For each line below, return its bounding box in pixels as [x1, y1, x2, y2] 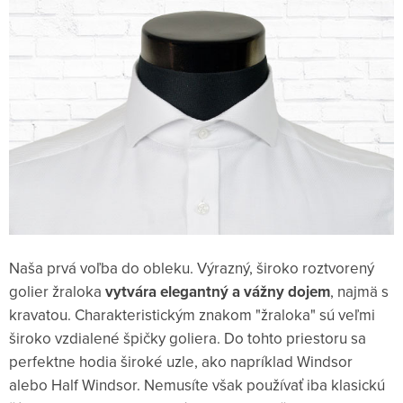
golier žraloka [9, 280, 102, 302]
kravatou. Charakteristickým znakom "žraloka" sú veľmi [9, 303, 375, 326]
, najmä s [330, 280, 389, 302]
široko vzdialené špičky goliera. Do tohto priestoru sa [9, 327, 366, 349]
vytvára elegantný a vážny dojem [105, 280, 330, 302]
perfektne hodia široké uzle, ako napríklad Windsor [9, 350, 353, 372]
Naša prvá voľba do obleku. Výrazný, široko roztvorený [9, 256, 374, 279]
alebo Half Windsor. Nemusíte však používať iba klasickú [9, 373, 385, 396]
